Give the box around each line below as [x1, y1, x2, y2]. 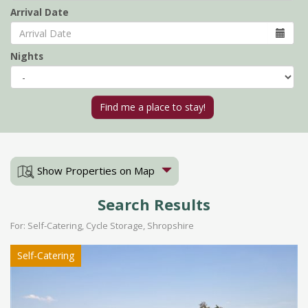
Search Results [98, 194, 210, 215]
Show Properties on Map [34, 164, 155, 177]
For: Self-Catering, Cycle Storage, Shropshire [10, 219, 194, 232]
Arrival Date [10, 5, 69, 19]
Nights [10, 49, 43, 63]
